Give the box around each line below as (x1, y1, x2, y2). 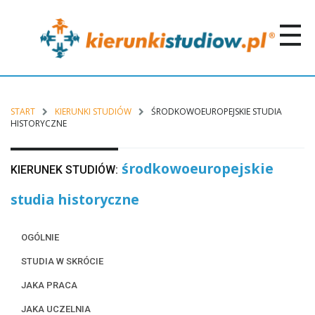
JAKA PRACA (21, 280, 77, 291)
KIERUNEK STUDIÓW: (11, 163, 118, 177)
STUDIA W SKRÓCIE (21, 256, 103, 267)
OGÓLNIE (21, 232, 59, 243)
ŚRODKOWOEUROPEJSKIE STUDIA (149, 105, 282, 118)
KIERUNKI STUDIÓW (55, 105, 131, 118)
